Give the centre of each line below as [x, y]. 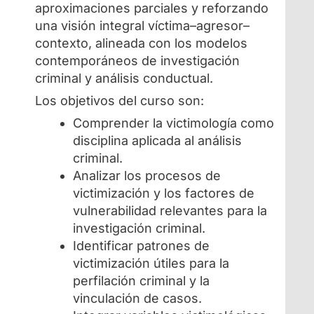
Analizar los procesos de [147, 175]
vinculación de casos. [138, 298]
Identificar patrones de [142, 245]
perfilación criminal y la [142, 280]
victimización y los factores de [164, 193]
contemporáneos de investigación [138, 60]
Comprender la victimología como [174, 123]
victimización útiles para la [151, 263]
